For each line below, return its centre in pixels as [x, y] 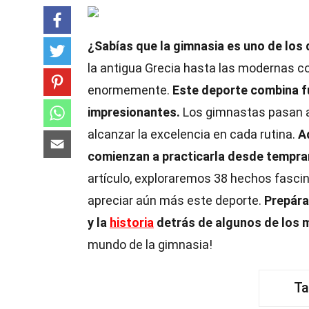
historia [132, 222]
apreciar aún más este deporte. [176, 200]
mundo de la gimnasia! [150, 245]
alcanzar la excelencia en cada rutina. [193, 134]
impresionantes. [134, 112]
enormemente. [130, 90]
